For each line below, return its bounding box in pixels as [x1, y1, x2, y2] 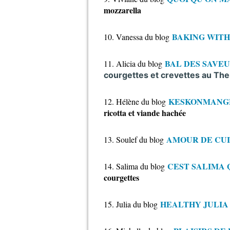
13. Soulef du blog [104, 134, 164, 145]
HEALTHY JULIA [160, 198, 228, 210]
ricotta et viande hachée [104, 107, 186, 119]
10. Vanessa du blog [104, 31, 169, 42]
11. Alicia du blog [104, 58, 162, 69]
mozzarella [104, 4, 141, 16]
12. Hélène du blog [104, 96, 166, 107]
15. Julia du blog [104, 199, 158, 209]
